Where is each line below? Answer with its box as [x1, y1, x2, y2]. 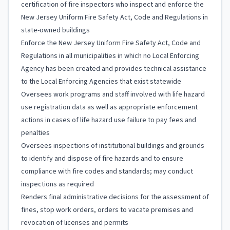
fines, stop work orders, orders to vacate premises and [21, 205, 193, 215]
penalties [21, 128, 50, 138]
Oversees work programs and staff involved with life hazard [21, 89, 205, 100]
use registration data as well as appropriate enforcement [21, 102, 198, 112]
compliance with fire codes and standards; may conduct [21, 166, 193, 177]
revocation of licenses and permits [21, 218, 128, 228]
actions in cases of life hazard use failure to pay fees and [21, 115, 196, 125]
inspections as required [21, 179, 94, 189]
